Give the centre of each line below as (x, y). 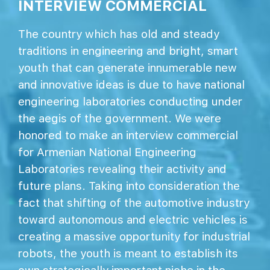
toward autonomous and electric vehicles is (133, 220)
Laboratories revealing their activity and (122, 169)
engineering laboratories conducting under (130, 102)
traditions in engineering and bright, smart (128, 51)
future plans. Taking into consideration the (129, 186)
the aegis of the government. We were (120, 118)
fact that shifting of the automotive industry (134, 203)
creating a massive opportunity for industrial (134, 237)
